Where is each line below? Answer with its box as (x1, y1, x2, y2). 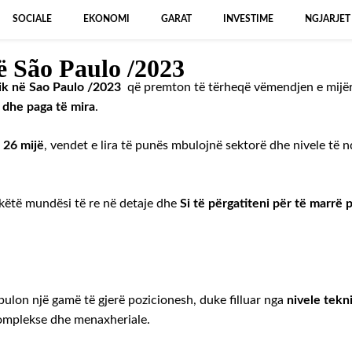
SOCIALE (13, 14, 52, 24)
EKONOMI (83, 14, 130, 24)
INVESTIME (223, 14, 273, 24)
